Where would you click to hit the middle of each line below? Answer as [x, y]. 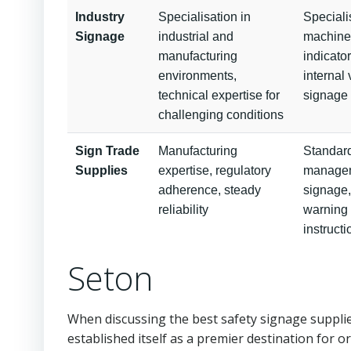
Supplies [101, 170]
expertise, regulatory [215, 170]
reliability [183, 210]
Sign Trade [107, 151]
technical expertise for [219, 95]
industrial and [196, 36]
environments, [197, 76]
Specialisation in [204, 17]
